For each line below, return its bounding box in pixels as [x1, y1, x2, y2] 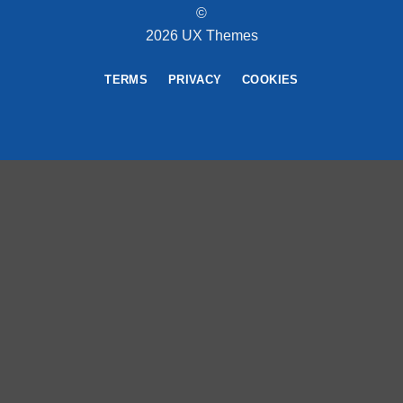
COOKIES [242, 73, 299, 87]
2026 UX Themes [145, 28, 258, 44]
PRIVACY [167, 73, 222, 87]
